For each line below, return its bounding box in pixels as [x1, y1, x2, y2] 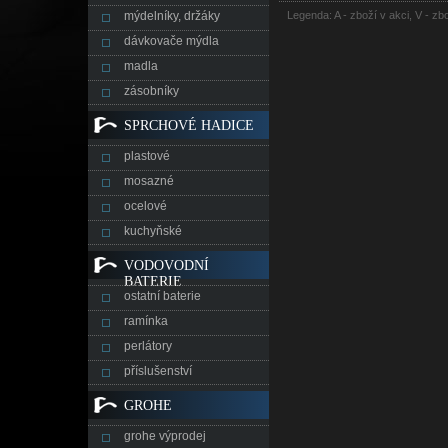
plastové [124, 149, 170, 163]
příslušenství [124, 364, 192, 378]
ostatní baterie [124, 289, 201, 303]
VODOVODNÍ [124, 258, 209, 273]
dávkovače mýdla [124, 34, 219, 48]
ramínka [124, 314, 168, 328]
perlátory [124, 339, 172, 353]
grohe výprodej [124, 429, 206, 443]
